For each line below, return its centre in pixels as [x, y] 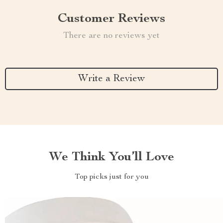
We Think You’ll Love [111, 157]
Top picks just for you [111, 177]
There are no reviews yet [111, 36]
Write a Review [111, 79]
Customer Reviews [111, 19]
